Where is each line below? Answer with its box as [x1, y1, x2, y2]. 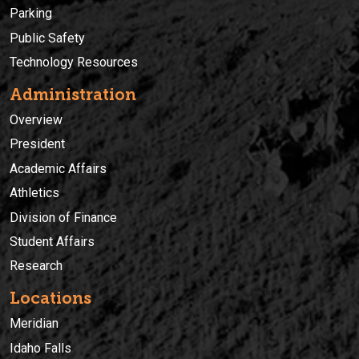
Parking [10, 6, 52, 22]
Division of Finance [10, 209, 117, 225]
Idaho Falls [10, 340, 71, 356]
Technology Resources [10, 54, 138, 70]
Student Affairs [10, 233, 95, 249]
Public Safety [10, 30, 85, 46]
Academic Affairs [10, 160, 107, 176]
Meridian [10, 316, 58, 332]
